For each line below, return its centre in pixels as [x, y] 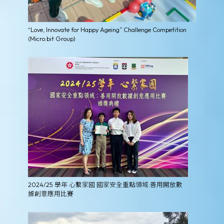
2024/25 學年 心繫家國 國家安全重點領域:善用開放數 [105, 184]
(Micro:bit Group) [52, 38]
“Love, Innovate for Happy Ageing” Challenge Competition [107, 29]
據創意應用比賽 [51, 193]
